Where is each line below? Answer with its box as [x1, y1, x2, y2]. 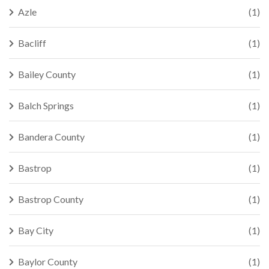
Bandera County [18, 131, 85, 142]
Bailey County [18, 68, 76, 80]
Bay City [18, 225, 53, 236]
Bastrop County [18, 193, 83, 205]
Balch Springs [18, 100, 74, 111]
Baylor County [18, 256, 77, 267]
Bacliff [18, 37, 46, 49]
